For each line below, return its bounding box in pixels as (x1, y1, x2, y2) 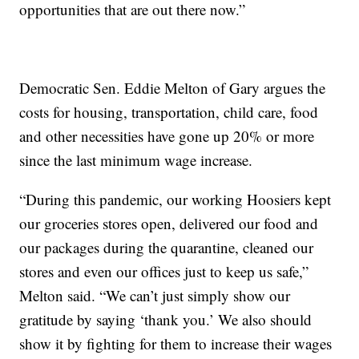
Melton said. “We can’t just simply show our (19, 285, 291, 306)
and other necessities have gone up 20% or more (19, 126, 315, 147)
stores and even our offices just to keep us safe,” (19, 261, 309, 282)
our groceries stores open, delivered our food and (19, 213, 319, 234)
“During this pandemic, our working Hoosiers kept (19, 189, 332, 210)
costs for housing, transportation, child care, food (19, 102, 319, 123)
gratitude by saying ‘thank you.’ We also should (19, 309, 313, 330)
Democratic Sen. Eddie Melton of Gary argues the (19, 78, 326, 99)
